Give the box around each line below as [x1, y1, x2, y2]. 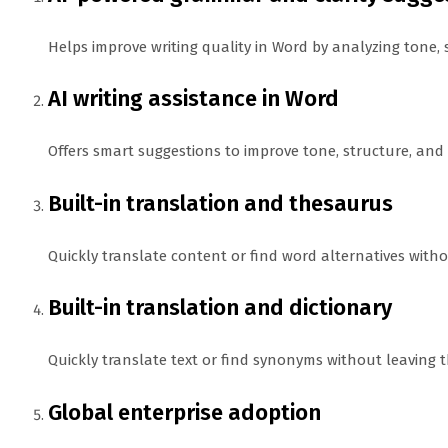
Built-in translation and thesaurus [48, 189, 393, 217]
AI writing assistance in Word [48, 85, 339, 113]
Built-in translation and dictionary [48, 294, 392, 322]
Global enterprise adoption [48, 398, 321, 426]
